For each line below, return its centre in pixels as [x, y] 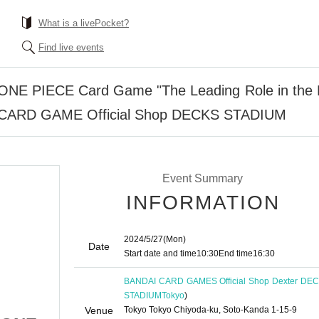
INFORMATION [203, 203]
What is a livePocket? [84, 23]
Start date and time [160, 253]
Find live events [71, 47]
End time [236, 253]
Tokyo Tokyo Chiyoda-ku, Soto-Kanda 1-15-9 [210, 310]
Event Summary [202, 178]
